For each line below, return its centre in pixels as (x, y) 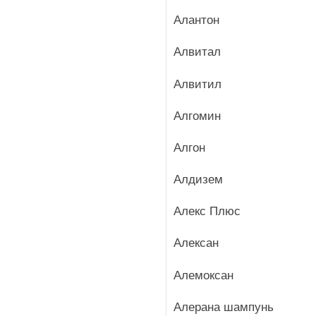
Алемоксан (203, 275)
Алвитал (197, 52)
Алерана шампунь (224, 307)
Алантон (196, 20)
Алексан (196, 243)
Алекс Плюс (207, 212)
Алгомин (197, 116)
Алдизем (198, 180)
